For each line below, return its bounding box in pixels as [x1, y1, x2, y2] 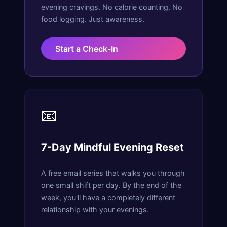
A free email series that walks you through [41, 168, 185, 177]
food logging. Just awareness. [41, 14, 144, 23]
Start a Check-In [55, 43, 118, 54]
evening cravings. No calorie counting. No [41, 2, 182, 11]
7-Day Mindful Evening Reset [41, 141, 184, 154]
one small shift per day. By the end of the [41, 180, 181, 190]
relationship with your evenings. [41, 205, 149, 214]
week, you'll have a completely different [41, 193, 175, 202]
